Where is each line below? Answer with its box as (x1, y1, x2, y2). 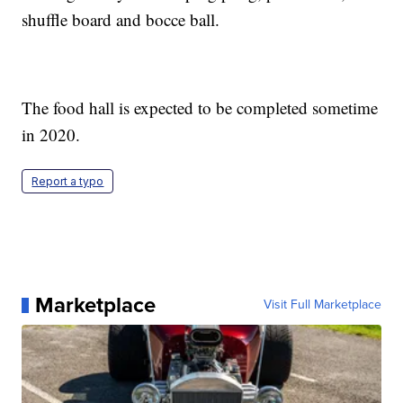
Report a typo (31, 175, 104, 189)
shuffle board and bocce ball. (22, 8, 220, 31)
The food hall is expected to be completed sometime (22, 96, 379, 120)
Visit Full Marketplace (263, 295, 381, 315)
